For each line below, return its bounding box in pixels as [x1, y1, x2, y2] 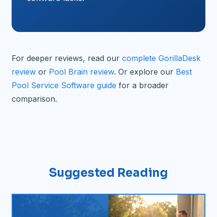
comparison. [12, 94, 57, 104]
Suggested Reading [49, 166, 168, 180]
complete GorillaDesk [122, 53, 201, 63]
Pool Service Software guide [12, 80, 116, 90]
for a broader [116, 80, 169, 90]
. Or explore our [114, 67, 176, 77]
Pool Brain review [49, 67, 114, 77]
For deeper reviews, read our [12, 53, 122, 63]
